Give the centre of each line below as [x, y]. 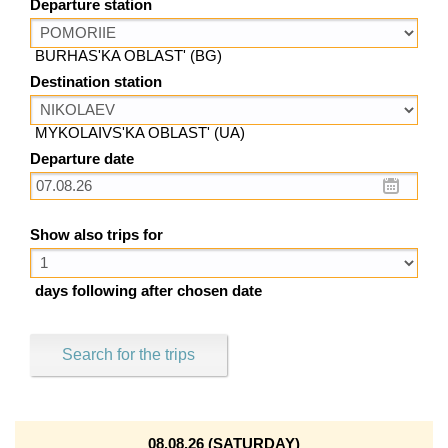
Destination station [96, 81]
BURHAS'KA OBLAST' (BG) [128, 55]
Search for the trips [128, 355]
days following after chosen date [148, 291]
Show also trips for [96, 235]
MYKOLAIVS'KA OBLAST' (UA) [140, 132]
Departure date [82, 158]
